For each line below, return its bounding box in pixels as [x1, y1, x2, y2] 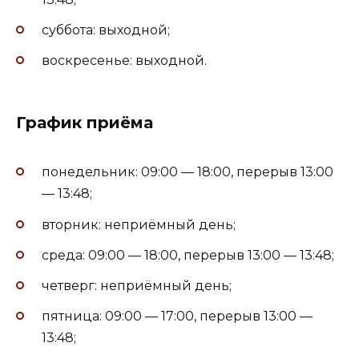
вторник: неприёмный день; [42, 216, 236, 232]
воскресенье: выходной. [42, 53, 207, 69]
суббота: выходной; [42, 22, 170, 38]
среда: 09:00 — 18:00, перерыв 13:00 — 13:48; [42, 247, 334, 263]
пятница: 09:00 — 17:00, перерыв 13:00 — [42, 309, 313, 325]
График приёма [16, 113, 153, 133]
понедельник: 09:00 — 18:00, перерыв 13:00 [42, 164, 333, 180]
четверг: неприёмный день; [42, 277, 232, 293]
